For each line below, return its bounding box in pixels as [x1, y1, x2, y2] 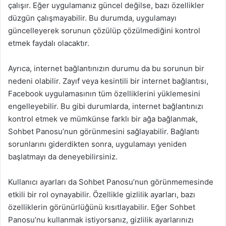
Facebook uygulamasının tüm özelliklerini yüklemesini [8, 89, 200, 98]
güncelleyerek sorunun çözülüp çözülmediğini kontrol [8, 26, 200, 35]
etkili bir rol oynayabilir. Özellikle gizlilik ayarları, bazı [8, 190, 195, 199]
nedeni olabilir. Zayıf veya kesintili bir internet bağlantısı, [8, 76, 208, 86]
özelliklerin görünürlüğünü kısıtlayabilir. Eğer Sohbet [8, 202, 195, 212]
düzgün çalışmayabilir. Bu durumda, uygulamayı [8, 13, 177, 23]
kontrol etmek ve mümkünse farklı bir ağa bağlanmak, [8, 114, 198, 124]
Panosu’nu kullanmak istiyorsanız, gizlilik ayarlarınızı [8, 215, 194, 224]
